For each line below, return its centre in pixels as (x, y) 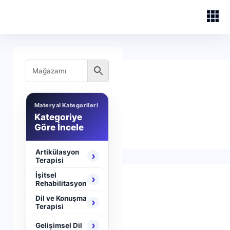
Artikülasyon (57, 152)
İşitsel (46, 175)
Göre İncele (59, 127)
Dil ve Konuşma (61, 198)
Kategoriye (58, 117)
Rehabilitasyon (61, 183)
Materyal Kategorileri (66, 105)
